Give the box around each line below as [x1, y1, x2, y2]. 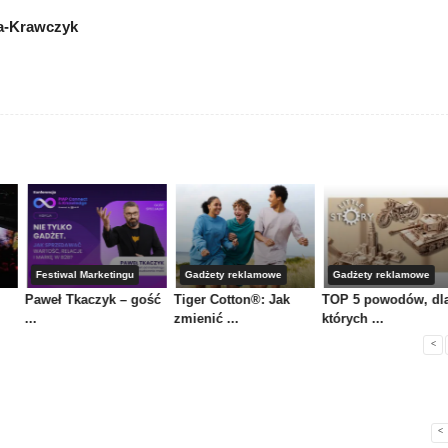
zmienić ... [173, 311, 239, 327]
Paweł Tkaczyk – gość [24, 292, 161, 308]
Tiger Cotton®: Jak [173, 292, 290, 308]
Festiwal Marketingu [35, 269, 134, 281]
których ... [322, 311, 385, 327]
